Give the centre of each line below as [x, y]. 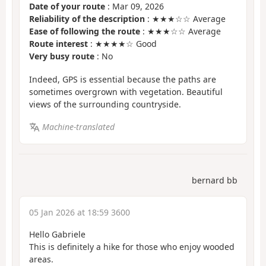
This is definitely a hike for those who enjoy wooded [132, 246]
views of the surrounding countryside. [105, 104]
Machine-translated [78, 127]
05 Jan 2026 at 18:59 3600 [80, 212]
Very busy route [62, 56]
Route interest [58, 44]
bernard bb [215, 180]
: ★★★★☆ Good [122, 44]
